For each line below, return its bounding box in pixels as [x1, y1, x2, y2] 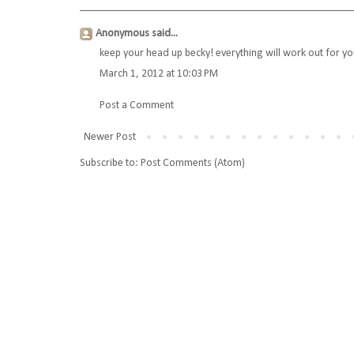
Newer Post [84, 131, 136, 144]
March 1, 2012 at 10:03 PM [100, 68, 218, 81]
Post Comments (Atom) [141, 157, 245, 170]
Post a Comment [100, 100, 174, 112]
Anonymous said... [96, 28, 178, 40]
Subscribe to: [80, 157, 141, 170]
